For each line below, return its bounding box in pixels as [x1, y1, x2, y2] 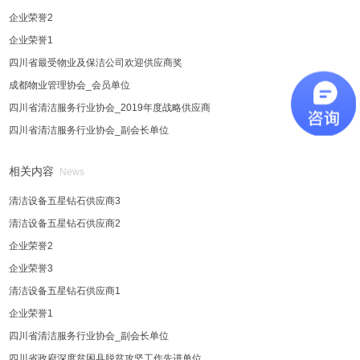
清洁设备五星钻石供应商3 [9, 195, 121, 207]
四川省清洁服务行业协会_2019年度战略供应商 [9, 102, 211, 113]
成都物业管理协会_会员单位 [9, 80, 131, 91]
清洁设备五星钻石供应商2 [9, 218, 121, 229]
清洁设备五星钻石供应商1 [9, 285, 121, 297]
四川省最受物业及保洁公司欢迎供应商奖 [9, 57, 183, 68]
